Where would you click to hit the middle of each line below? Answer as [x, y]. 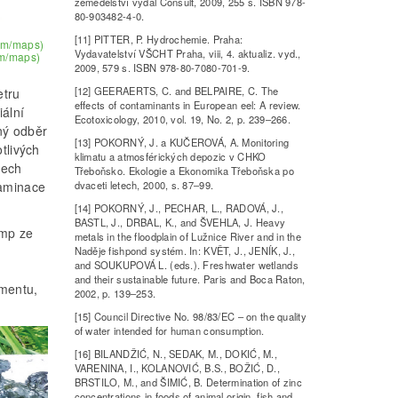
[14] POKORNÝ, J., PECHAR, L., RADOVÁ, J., [179, 208]
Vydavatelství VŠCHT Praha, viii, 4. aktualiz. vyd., [187, 54]
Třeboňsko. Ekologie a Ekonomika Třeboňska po [184, 171]
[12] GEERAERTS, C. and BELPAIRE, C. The [176, 91]
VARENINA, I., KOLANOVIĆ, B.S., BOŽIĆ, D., [177, 368]
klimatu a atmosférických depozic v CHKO [170, 157]
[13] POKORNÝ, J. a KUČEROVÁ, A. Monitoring [182, 143]
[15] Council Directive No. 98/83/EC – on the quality [191, 317]
